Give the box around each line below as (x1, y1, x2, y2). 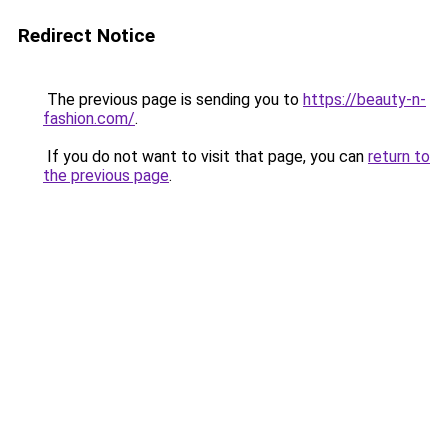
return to (368, 147, 430, 166)
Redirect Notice (18, 24, 155, 47)
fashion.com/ (43, 109, 135, 128)
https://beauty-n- (303, 90, 426, 109)
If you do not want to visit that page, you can (43, 147, 368, 166)
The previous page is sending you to (43, 90, 303, 109)
